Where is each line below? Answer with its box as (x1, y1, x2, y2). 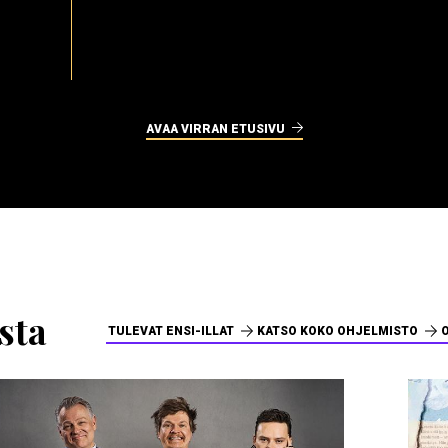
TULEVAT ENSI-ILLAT (107, 323, 234, 338)
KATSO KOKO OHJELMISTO (256, 323, 418, 338)
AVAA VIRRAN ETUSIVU (145, 122, 285, 137)
